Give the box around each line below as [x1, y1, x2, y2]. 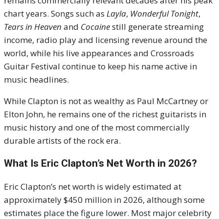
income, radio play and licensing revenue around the [4, 34, 207, 46]
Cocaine [81, 21, 110, 33]
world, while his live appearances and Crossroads [4, 47, 194, 59]
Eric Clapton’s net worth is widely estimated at [4, 181, 181, 193]
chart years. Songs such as [4, 8, 107, 20]
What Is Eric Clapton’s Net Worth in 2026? [4, 157, 197, 170]
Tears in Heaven [4, 21, 62, 33]
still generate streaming [110, 21, 204, 33]
